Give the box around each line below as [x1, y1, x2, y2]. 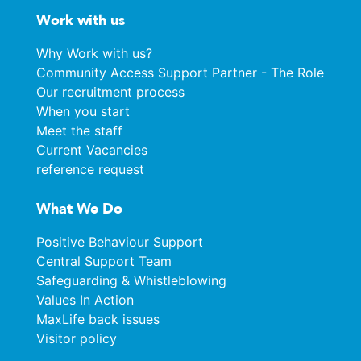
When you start [36, 102, 130, 119]
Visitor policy [36, 330, 117, 346]
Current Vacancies [36, 141, 147, 158]
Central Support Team [36, 252, 172, 269]
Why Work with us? [36, 44, 152, 61]
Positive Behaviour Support [36, 233, 203, 250]
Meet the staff [36, 122, 122, 139]
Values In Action [36, 291, 134, 308]
